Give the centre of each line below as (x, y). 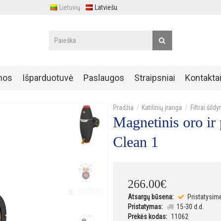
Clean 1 (136, 142)
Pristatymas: (145, 206)
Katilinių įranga (162, 108)
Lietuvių (70, 7)
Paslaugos (104, 78)
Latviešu (106, 7)
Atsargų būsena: (151, 197)
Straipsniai (154, 78)
